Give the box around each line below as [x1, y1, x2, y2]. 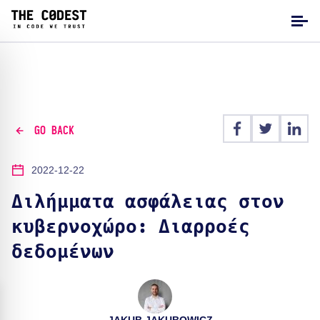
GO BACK [34, 124, 74, 136]
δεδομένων [11, 243, 114, 261]
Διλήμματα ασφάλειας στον [11, 193, 284, 211]
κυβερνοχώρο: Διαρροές [11, 218, 250, 236]
